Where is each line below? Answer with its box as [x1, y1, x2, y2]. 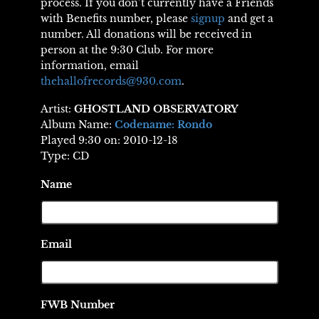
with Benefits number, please [40, 11, 191, 25]
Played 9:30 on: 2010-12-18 [40, 134, 177, 147]
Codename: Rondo [114, 118, 212, 132]
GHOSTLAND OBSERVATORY [73, 103, 239, 116]
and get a [224, 11, 273, 25]
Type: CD [40, 150, 89, 163]
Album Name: [40, 118, 115, 132]
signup [190, 11, 225, 25]
